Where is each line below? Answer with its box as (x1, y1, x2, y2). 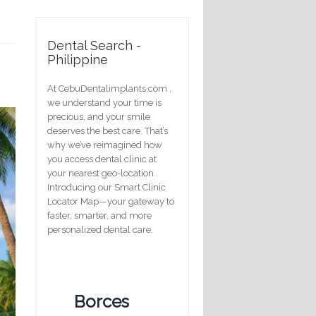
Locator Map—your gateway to (47, 195, 174, 207)
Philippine (47, 51, 108, 67)
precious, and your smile (47, 111, 150, 122)
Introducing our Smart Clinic (47, 181, 166, 193)
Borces (74, 291, 129, 312)
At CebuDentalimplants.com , (47, 83, 171, 94)
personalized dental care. (47, 224, 153, 235)
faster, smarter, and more (47, 209, 152, 221)
